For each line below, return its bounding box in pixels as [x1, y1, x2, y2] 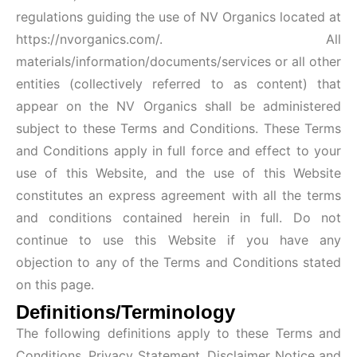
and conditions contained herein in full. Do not [16, 210, 341, 226]
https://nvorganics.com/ [16, 31, 159, 48]
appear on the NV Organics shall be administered [16, 98, 341, 115]
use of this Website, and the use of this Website [16, 165, 341, 182]
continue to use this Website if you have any [16, 232, 341, 249]
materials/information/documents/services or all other [16, 53, 341, 70]
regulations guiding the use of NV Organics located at [16, 9, 341, 25]
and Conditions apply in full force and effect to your [16, 143, 341, 159]
